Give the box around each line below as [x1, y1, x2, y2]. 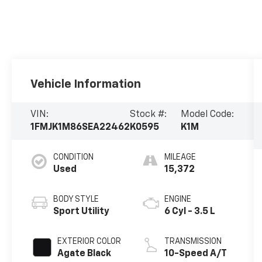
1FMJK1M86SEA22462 [30, 123, 130, 133]
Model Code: [180, 110, 234, 120]
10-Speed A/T [164, 249, 227, 259]
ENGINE [164, 195, 191, 204]
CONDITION [53, 153, 94, 162]
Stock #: [130, 110, 167, 120]
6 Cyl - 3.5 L [164, 207, 215, 217]
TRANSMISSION [164, 237, 222, 246]
